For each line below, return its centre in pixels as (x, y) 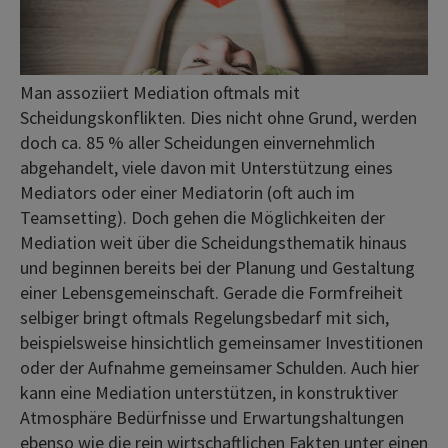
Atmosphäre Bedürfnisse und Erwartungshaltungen (212, 417)
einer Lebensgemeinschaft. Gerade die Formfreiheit (211, 292)
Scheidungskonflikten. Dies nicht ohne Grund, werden (218, 117)
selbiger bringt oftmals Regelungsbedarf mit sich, (204, 317)
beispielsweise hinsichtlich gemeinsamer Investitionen (221, 342)
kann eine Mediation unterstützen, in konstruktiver (209, 392)
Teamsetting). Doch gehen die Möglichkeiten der (202, 217)
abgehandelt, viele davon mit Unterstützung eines (206, 167)
